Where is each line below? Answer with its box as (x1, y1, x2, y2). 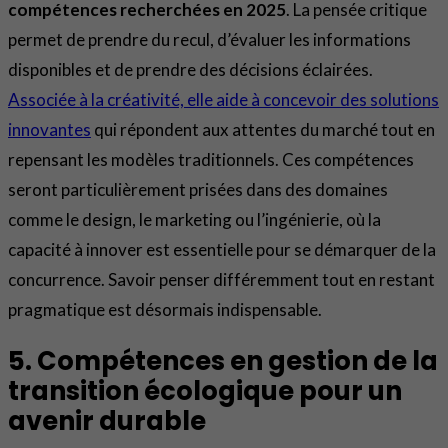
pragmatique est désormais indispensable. (8, 299, 322, 321)
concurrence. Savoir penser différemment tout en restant (8, 269, 435, 291)
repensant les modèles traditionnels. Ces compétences (8, 149, 414, 171)
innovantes (8, 119, 91, 141)
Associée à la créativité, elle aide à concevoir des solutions (8, 89, 439, 111)
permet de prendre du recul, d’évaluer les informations (8, 29, 411, 51)
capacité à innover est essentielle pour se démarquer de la (8, 239, 436, 261)
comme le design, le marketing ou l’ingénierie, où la (8, 209, 381, 231)
